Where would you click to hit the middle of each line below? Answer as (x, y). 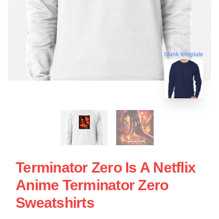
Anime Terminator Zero (92, 185)
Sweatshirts (55, 203)
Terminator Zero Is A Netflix (106, 167)
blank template (184, 54)
